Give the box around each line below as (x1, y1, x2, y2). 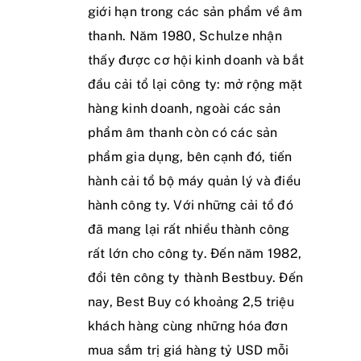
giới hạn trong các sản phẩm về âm (88, 3, 302, 19)
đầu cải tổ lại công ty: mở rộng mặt (88, 76, 303, 92)
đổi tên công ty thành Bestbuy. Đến (88, 269, 304, 285)
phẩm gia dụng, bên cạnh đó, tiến (88, 148, 293, 164)
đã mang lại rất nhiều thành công (88, 221, 290, 237)
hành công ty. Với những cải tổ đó (88, 197, 293, 213)
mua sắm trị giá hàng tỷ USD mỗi (88, 342, 289, 358)
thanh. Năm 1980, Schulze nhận (88, 27, 282, 44)
